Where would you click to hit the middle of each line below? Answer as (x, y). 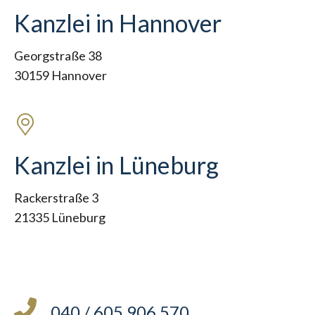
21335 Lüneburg (60, 217)
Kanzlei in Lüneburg (116, 165)
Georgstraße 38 (58, 56)
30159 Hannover (60, 75)
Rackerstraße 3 (56, 198)
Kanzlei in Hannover (118, 23)
